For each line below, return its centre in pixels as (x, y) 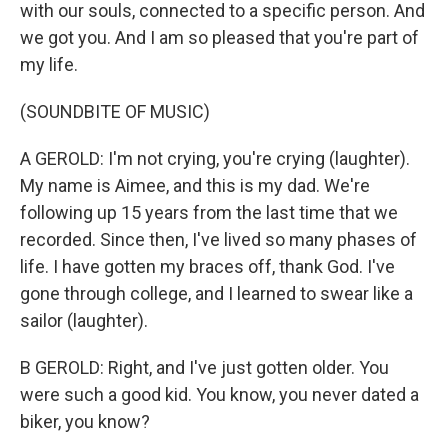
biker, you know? (85, 421)
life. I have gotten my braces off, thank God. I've (207, 266)
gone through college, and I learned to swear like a (216, 293)
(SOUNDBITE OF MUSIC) (115, 111)
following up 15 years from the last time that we (209, 212)
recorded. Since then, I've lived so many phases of (218, 239)
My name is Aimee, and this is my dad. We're (195, 185)
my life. (49, 64)
